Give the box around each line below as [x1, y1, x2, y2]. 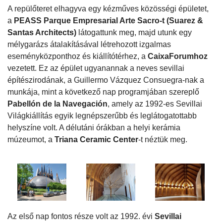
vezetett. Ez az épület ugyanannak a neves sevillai [7, 64, 184, 73]
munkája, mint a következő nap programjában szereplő [7, 88, 199, 97]
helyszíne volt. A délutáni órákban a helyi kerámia [7, 123, 180, 132]
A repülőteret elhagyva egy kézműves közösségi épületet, [7, 4, 209, 13]
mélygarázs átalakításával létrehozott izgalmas [7, 40, 171, 49]
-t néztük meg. [138, 135, 187, 144]
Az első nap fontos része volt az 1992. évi [7, 212, 155, 221]
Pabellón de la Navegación [7, 100, 108, 109]
